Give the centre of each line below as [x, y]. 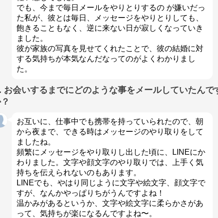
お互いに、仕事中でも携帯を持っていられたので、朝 [110, 122]
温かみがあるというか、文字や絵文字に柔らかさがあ [110, 203]
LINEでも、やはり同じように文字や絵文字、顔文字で [111, 183]
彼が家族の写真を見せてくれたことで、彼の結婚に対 [110, 48]
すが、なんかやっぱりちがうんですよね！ [90, 193]
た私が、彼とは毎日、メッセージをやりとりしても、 [110, 18]
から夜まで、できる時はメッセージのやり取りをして [110, 132]
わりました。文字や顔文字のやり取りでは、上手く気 [110, 163]
